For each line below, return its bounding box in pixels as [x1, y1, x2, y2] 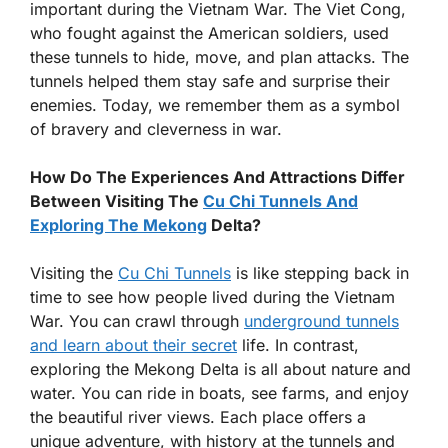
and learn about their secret [30, 334, 237, 355]
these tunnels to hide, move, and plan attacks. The [30, 46, 409, 67]
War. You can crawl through [30, 310, 244, 331]
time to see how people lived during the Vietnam [30, 286, 395, 307]
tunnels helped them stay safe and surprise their [30, 70, 390, 91]
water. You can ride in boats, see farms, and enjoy [30, 382, 409, 403]
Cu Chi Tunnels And [203, 190, 358, 211]
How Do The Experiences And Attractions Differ [30, 166, 405, 187]
